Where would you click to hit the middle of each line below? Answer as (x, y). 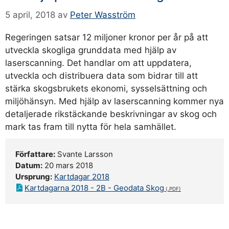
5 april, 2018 (30, 15)
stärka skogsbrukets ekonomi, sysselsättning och (106, 88)
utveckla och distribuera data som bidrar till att (101, 75)
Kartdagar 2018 (82, 176)
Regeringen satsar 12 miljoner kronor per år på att (107, 37)
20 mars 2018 (68, 165)
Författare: (35, 154)
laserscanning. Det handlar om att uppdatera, (98, 63)
